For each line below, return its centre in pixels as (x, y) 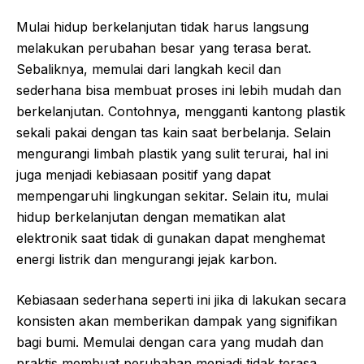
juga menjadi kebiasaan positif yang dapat (143, 175)
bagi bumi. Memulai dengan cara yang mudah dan (170, 342)
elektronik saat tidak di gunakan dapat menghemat (171, 238)
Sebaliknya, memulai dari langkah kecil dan (149, 69)
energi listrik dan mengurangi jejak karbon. (147, 260)
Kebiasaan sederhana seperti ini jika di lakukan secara (181, 300)
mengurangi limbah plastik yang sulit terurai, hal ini (172, 154)
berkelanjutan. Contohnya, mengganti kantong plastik (181, 112)
